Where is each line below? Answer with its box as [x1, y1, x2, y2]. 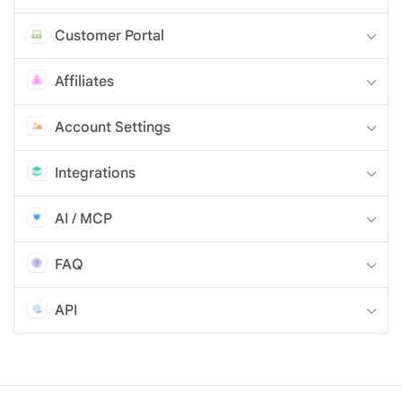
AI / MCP [55, 209, 112, 228]
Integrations [55, 163, 135, 182]
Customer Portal [55, 26, 164, 45]
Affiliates [55, 72, 114, 91]
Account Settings [55, 118, 170, 136]
